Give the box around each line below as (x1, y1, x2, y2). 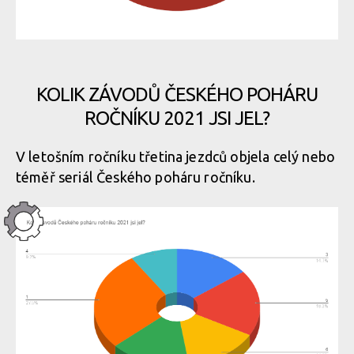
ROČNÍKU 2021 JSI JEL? (85, 107, 269, 129)
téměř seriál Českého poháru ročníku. (16, 169, 262, 185)
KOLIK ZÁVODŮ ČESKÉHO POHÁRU (36, 84, 318, 105)
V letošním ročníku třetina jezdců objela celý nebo (16, 149, 336, 164)
